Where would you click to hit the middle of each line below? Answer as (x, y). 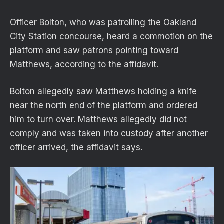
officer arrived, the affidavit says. (76, 148)
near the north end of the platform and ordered (104, 106)
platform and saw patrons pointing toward (94, 50)
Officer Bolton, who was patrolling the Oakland (103, 22)
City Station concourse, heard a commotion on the (111, 36)
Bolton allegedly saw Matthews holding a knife (103, 92)
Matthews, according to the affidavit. (84, 64)
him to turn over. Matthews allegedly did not (98, 120)
